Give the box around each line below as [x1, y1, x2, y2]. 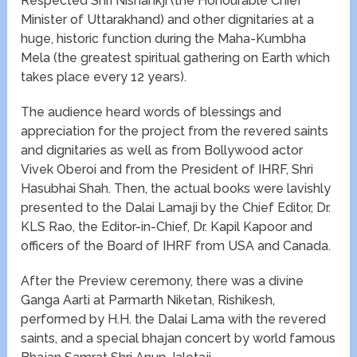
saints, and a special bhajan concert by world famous [21, 331, 336, 347]
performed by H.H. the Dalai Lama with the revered [21, 312, 327, 328]
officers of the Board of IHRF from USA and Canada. [21, 238, 331, 254]
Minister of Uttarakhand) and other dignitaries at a [21, 12, 315, 28]
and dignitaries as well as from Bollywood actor [21, 143, 304, 159]
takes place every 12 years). [21, 69, 187, 85]
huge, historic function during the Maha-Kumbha [21, 31, 307, 47]
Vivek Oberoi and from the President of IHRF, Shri [21, 162, 314, 178]
